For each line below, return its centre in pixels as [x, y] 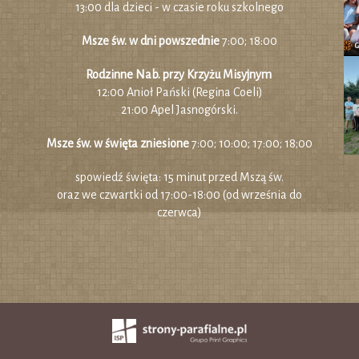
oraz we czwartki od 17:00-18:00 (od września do [179, 195]
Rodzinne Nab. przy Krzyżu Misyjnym [178, 75]
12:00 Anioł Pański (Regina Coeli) [179, 92]
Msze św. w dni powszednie [152, 41]
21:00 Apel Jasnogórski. [179, 110]
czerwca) [179, 212]
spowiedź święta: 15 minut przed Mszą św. [179, 177]
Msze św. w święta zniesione [119, 143]
